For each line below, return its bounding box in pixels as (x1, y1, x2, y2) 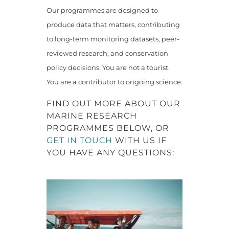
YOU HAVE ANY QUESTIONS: (46, 147, 174, 157)
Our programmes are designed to (46, 6, 158, 14)
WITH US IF (112, 135, 167, 145)
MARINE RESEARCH (46, 110, 137, 121)
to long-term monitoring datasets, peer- (46, 34, 179, 43)
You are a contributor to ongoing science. (46, 77, 182, 86)
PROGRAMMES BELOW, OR (46, 123, 169, 133)
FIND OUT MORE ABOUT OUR (46, 98, 180, 108)
